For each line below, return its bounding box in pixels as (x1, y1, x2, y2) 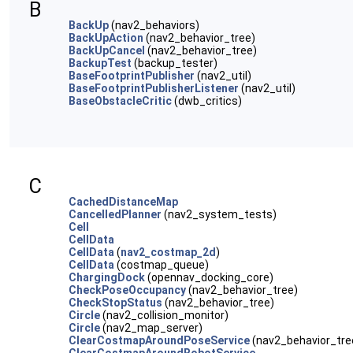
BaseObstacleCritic (69, 95, 172, 107)
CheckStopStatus (69, 296, 162, 309)
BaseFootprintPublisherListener (69, 82, 239, 95)
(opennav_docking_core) (145, 271, 273, 284)
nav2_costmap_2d (121, 246, 216, 258)
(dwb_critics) (172, 95, 242, 107)
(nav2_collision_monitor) (100, 309, 229, 321)
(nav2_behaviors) (109, 19, 199, 32)
